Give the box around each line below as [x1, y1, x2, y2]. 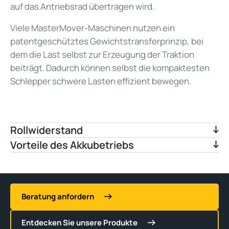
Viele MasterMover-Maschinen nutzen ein [10, 22, 175, 34]
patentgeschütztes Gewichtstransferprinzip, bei [10, 35, 203, 48]
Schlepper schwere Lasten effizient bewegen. [10, 75, 193, 87]
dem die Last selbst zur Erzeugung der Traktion [10, 49, 194, 61]
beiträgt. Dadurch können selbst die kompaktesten [10, 62, 210, 74]
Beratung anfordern [21, 191, 94, 202]
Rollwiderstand [10, 123, 83, 138]
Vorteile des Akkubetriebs [10, 138, 134, 152]
